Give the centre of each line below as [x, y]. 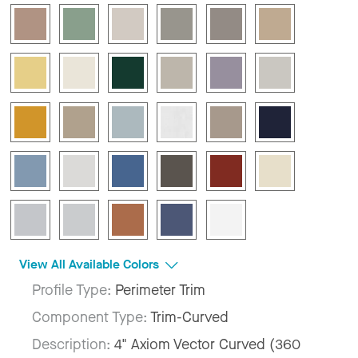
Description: [73, 344]
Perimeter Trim [160, 290]
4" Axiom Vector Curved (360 [207, 344]
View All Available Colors [91, 264]
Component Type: [91, 317]
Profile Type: [74, 290]
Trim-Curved [189, 317]
